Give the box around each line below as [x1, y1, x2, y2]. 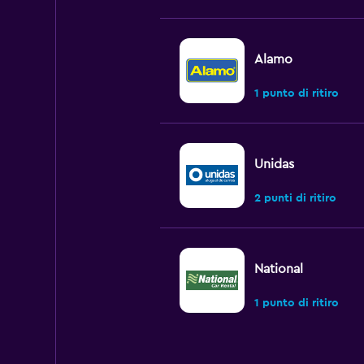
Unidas [253, 158, 294, 171]
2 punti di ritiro [253, 193, 336, 204]
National [253, 262, 303, 275]
